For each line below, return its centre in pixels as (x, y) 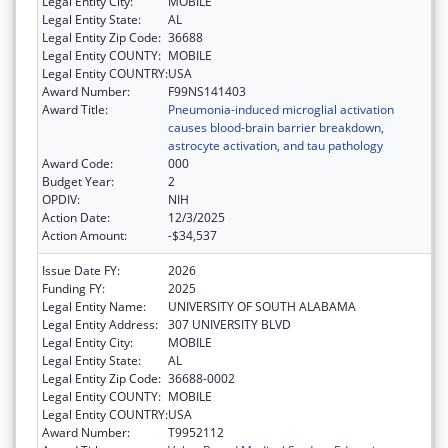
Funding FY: (73, 288)
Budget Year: (78, 181)
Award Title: (75, 109)
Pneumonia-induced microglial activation (281, 109)
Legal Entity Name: (94, 306)
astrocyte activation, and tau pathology (275, 145)
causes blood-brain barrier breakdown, (276, 127)
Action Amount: (84, 235)
